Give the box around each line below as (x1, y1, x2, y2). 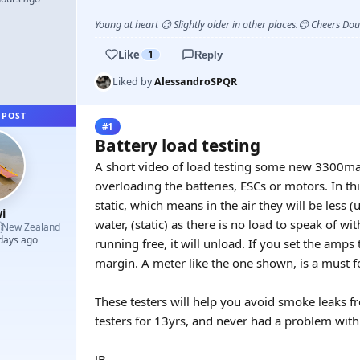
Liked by (112, 75, 154, 88)
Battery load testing (95, 134, 260, 157)
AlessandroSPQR (154, 75, 237, 88)
